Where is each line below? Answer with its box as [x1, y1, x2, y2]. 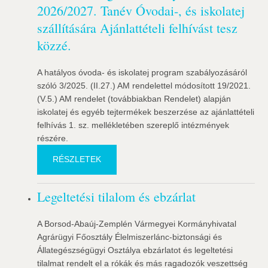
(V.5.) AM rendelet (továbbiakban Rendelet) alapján [37, 94, 232, 104]
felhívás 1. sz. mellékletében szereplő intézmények [37, 120, 230, 130]
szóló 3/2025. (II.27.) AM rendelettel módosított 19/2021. [37, 81, 251, 91]
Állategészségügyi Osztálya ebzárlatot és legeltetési [37, 245, 233, 255]
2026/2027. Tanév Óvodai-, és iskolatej [37, 2, 245, 20]
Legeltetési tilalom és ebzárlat [37, 188, 196, 206]
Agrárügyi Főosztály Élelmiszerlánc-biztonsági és [37, 232, 223, 242]
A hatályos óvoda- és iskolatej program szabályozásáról [37, 68, 248, 78]
